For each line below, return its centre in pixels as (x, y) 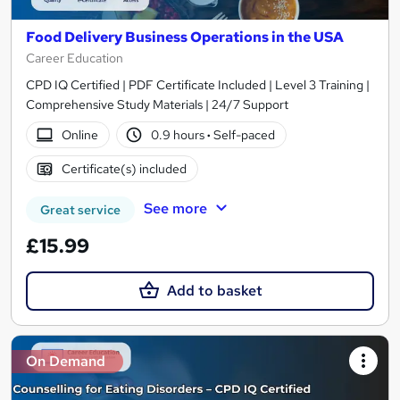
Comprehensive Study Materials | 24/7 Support (157, 105)
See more (175, 208)
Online (79, 134)
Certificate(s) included (124, 168)
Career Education (75, 58)
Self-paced (243, 134)
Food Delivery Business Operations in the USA (185, 37)
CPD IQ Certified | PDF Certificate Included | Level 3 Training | (198, 85)
